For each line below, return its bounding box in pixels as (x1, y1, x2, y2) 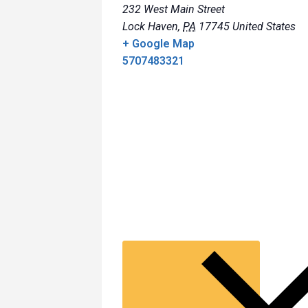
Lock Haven (122, 20, 178, 34)
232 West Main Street (122, 3, 225, 16)
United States (232, 20, 296, 34)
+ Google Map (122, 37, 195, 51)
